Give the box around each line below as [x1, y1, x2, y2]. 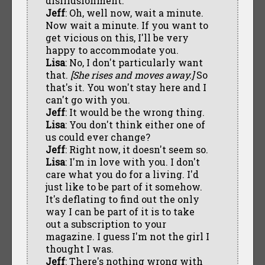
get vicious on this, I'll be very [45, 31, 189, 44]
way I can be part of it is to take [45, 205, 195, 218]
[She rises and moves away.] [70, 68, 194, 81]
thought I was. [45, 242, 114, 255]
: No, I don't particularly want [64, 56, 203, 69]
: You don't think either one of [64, 118, 205, 131]
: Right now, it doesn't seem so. [64, 143, 208, 156]
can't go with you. [45, 93, 130, 106]
